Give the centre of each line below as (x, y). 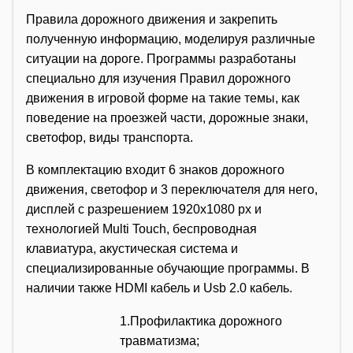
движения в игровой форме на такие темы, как (163, 98)
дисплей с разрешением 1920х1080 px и (144, 209)
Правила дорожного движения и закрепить (152, 19)
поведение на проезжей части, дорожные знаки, (167, 117)
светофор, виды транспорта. (110, 137)
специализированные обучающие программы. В (168, 268)
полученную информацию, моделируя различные (171, 39)
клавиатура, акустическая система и (132, 248)
